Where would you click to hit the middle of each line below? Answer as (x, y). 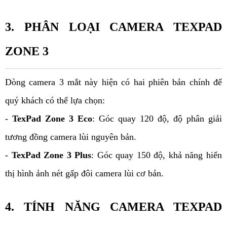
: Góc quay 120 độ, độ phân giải (157, 119)
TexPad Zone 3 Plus (51, 155)
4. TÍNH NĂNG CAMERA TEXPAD (113, 207)
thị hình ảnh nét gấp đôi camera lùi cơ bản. (84, 174)
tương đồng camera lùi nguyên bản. (72, 137)
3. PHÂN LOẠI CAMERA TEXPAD (113, 27)
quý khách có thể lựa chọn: (56, 101)
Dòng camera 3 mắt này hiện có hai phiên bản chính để (113, 82)
